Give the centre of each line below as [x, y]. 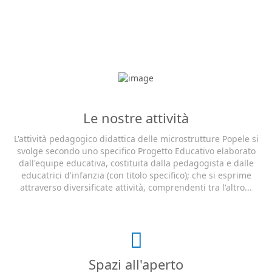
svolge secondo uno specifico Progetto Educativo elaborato [136, 151]
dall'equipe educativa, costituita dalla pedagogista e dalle [136, 163]
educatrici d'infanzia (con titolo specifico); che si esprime [136, 175]
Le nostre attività [136, 117]
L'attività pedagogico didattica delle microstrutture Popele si [136, 138]
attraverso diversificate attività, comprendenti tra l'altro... [136, 187]
